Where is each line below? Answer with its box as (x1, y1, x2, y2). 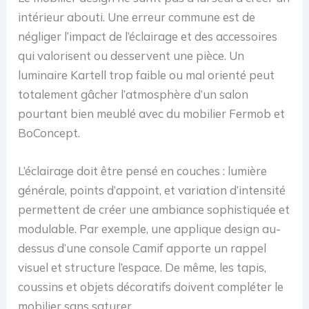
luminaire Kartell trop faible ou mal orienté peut (18, 67, 275, 82)
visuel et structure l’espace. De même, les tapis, (18, 259, 267, 275)
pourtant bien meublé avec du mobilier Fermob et (18, 106, 286, 121)
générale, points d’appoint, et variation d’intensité (18, 182, 286, 197)
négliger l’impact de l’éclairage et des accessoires (18, 28, 278, 43)
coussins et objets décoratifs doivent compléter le (18, 279, 284, 294)
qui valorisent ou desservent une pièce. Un (18, 48, 245, 63)
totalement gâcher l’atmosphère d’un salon (18, 86, 249, 101)
